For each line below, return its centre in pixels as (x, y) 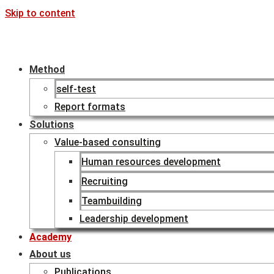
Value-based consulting (108, 142)
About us (50, 254)
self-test (76, 89)
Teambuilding (112, 201)
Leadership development (134, 219)
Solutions (52, 124)
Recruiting (105, 181)
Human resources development (151, 162)
